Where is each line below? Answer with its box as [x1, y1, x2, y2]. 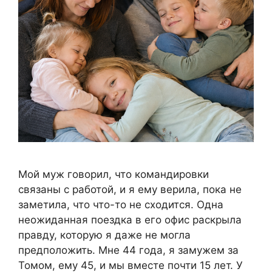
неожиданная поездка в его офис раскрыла [18, 214, 242, 226]
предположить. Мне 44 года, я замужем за [18, 244, 239, 257]
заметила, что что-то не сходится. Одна [18, 199, 223, 211]
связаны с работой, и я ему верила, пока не [18, 183, 242, 196]
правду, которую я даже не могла [18, 229, 191, 242]
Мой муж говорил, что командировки [18, 168, 209, 181]
